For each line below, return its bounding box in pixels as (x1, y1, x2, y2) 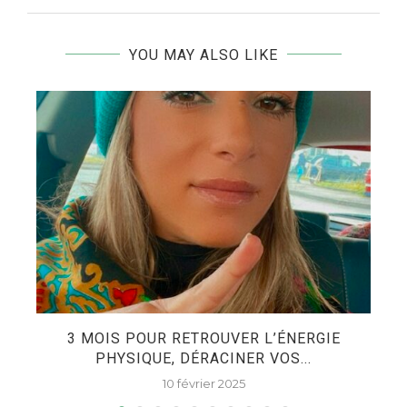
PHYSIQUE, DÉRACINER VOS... (95, 350, 312, 368)
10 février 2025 (162, 376, 245, 392)
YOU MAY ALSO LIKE (129, 45, 278, 64)
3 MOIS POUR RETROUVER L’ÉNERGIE (66, 330, 341, 348)
